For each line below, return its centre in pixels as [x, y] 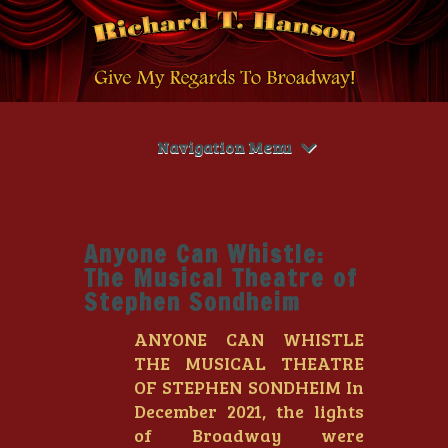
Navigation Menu [224, 146]
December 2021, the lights [249, 411]
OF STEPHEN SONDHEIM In [249, 387]
